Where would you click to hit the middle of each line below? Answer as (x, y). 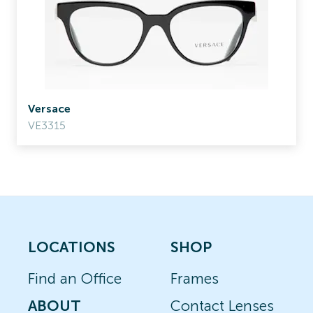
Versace (49, 109)
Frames (195, 278)
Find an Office (75, 278)
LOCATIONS (72, 247)
